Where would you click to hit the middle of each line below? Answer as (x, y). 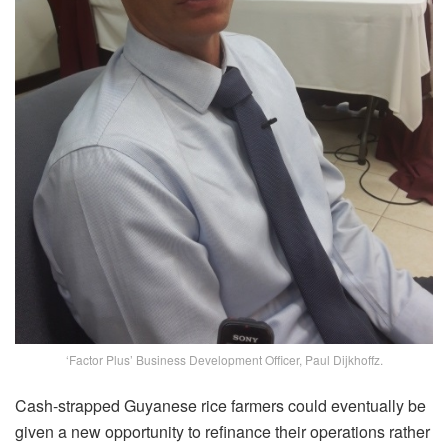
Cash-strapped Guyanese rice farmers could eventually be (220, 405)
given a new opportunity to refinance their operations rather (222, 431)
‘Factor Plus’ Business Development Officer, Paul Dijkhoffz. (224, 359)
